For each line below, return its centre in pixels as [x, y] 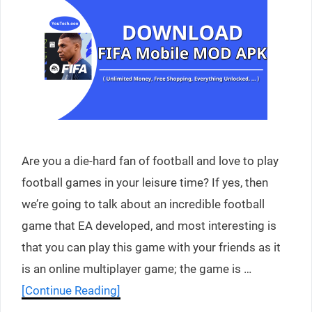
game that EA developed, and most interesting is [149, 226]
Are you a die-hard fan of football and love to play [150, 161]
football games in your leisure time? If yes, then [145, 182]
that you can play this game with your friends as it [151, 247]
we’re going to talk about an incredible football [143, 204]
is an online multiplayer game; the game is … [136, 269]
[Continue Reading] [71, 290]
